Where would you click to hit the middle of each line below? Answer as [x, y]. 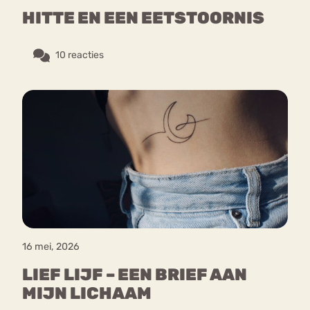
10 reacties [80, 55]
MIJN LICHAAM [87, 294]
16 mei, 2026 [51, 247]
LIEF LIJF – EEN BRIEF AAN [135, 275]
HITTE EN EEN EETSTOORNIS [143, 18]
